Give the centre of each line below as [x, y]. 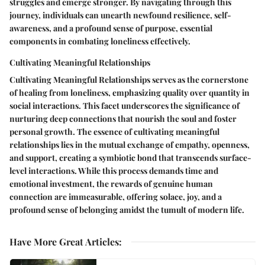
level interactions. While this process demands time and [114, 170]
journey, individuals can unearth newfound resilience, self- [120, 15]
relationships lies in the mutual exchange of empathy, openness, [130, 144]
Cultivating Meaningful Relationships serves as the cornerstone [129, 79]
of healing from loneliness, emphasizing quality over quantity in [130, 92]
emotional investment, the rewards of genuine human [111, 183]
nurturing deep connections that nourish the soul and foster [123, 118]
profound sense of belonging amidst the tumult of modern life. [127, 209]
